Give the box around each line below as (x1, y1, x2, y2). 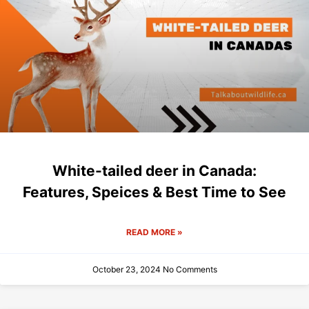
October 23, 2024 (92, 264, 163, 275)
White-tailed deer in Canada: (52, 162, 257, 180)
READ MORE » (126, 227, 183, 238)
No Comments (162, 264, 217, 275)
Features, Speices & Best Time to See (23, 183, 286, 201)
